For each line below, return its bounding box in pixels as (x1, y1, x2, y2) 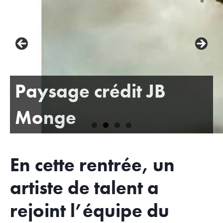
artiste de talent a (10, 176, 159, 200)
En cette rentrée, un (10, 153, 175, 177)
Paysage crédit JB (15, 80, 166, 103)
